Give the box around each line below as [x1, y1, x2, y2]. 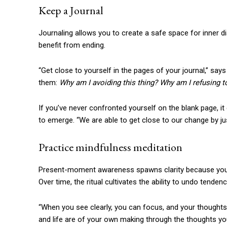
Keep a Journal [39, 3, 103, 18]
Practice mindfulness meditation [39, 140, 182, 155]
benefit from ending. [39, 41, 105, 50]
